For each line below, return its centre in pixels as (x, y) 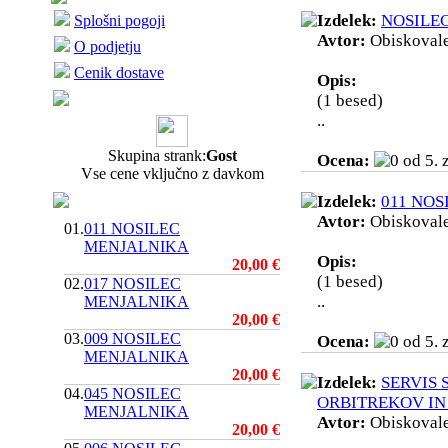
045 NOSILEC (132, 393)
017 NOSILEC (132, 283)
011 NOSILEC (132, 228)
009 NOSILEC (132, 338)
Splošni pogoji (119, 20)
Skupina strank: (156, 155)
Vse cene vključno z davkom (172, 173)
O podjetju (107, 46)
